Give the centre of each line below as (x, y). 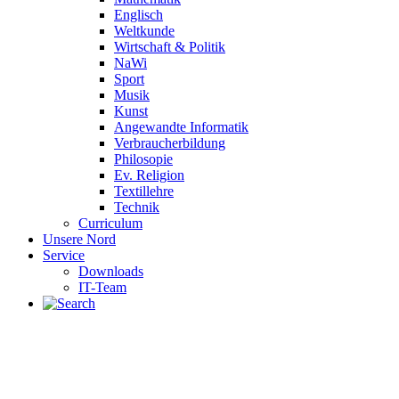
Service (64, 255)
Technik (137, 207)
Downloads (111, 271)
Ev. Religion (149, 175)
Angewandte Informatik (181, 127)
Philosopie (143, 159)
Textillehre (144, 191)
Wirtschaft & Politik (170, 47)
